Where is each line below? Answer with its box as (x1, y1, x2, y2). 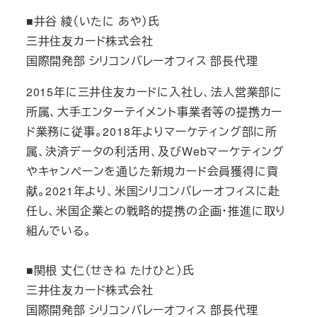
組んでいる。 (25, 221, 92, 238)
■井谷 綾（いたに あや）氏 (25, 12, 160, 29)
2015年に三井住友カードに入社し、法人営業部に (25, 83, 282, 100)
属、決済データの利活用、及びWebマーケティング (25, 142, 284, 159)
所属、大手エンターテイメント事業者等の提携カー (25, 103, 283, 120)
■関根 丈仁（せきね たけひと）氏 (25, 261, 195, 278)
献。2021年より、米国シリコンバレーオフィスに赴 (25, 182, 280, 199)
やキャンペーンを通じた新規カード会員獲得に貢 (25, 162, 279, 179)
